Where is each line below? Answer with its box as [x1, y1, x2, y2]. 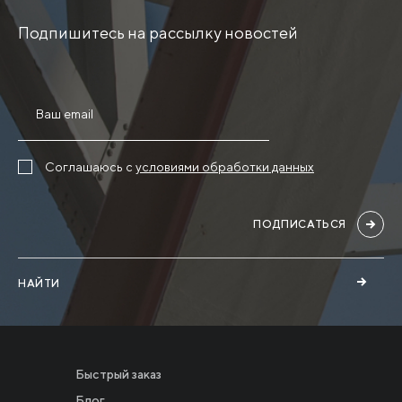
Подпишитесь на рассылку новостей [18, 22, 298, 42]
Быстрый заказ [75, 366, 162, 381]
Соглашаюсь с [45, 159, 135, 174]
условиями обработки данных [135, 159, 314, 174]
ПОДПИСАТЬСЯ [253, 216, 346, 231]
